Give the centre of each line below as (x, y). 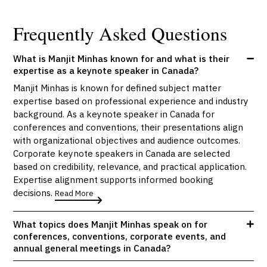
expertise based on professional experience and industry (131, 100)
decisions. (34, 192)
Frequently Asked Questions (120, 33)
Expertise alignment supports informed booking (114, 179)
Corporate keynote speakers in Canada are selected (122, 153)
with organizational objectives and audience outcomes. (127, 140)
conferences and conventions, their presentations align (128, 127)
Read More (74, 193)
